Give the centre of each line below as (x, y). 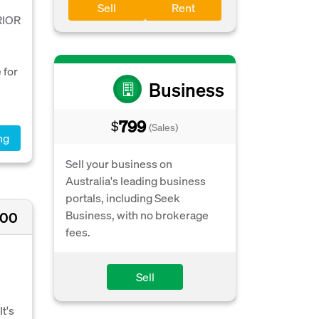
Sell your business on (119, 163)
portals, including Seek (123, 198)
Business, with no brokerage (137, 215)
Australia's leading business (136, 181)
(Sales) (163, 127)
